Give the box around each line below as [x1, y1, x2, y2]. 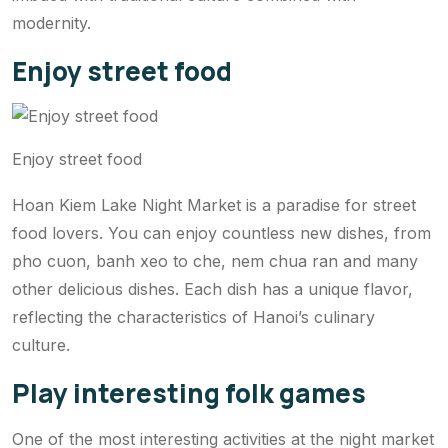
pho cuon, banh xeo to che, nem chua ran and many [12, 250, 418, 271]
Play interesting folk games [12, 374, 366, 411]
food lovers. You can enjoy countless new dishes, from [12, 222, 431, 243]
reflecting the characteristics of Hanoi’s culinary [12, 306, 375, 327]
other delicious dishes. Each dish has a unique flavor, [12, 278, 413, 299]
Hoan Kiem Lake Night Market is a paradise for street [12, 194, 416, 215]
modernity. [12, 12, 91, 33]
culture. [12, 334, 70, 355]
